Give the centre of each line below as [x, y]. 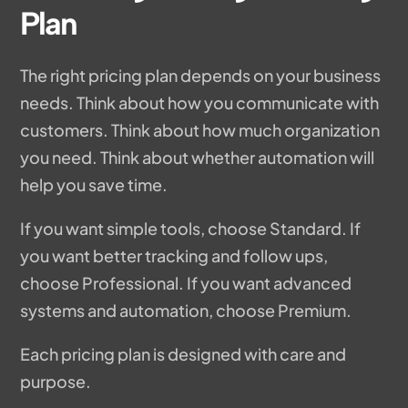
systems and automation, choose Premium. [186, 311]
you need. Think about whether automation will [198, 158]
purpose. [56, 382]
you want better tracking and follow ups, [174, 256]
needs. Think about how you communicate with [200, 103]
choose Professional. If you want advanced [186, 283]
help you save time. [94, 185]
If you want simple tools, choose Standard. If [191, 229]
